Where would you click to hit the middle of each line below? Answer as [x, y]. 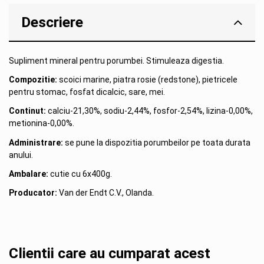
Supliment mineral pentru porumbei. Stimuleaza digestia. [116, 60]
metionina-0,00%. [42, 123]
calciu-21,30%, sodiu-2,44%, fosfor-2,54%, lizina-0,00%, [149, 111]
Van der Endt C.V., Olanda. [105, 192]
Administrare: [36, 142]
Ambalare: [29, 174]
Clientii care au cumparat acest [110, 253]
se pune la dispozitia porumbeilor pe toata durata [157, 142]
